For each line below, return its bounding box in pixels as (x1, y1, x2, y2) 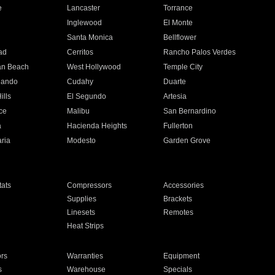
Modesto (66, 136, 96, 145)
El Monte (163, 18, 193, 27)
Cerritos (66, 48, 93, 56)
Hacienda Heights (66, 122, 127, 130)
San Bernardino (163, 107, 217, 115)
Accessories (163, 181, 204, 190)
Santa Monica (66, 33, 113, 42)
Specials (163, 265, 193, 274)
